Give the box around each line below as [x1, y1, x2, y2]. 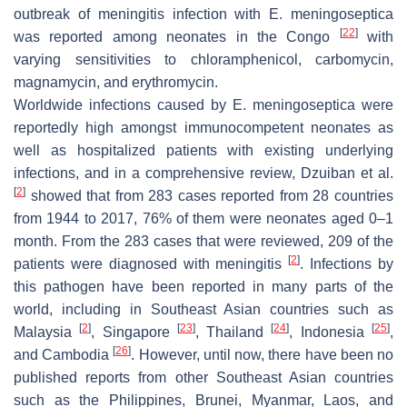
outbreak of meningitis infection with [14, 5, 270, 22]
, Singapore [91, 323, 177, 340]
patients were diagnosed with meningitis [14, 255, 289, 272]
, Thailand [194, 323, 272, 340]
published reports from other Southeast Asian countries [14, 369, 393, 385]
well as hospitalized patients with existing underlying [14, 142, 393, 158]
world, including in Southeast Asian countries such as [14, 301, 393, 317]
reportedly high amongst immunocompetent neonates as [14, 119, 393, 135]
